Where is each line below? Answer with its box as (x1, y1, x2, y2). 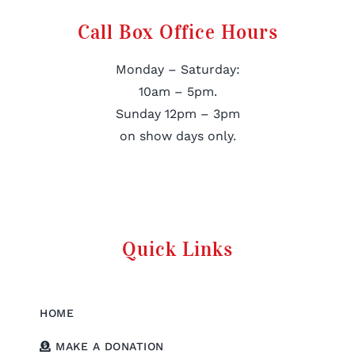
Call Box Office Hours (77, 19, 278, 44)
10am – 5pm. (138, 84, 217, 100)
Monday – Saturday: (115, 62, 240, 78)
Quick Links (122, 236, 233, 261)
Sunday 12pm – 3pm (115, 106, 240, 122)
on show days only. (119, 128, 236, 144)
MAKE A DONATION (51, 339, 164, 353)
